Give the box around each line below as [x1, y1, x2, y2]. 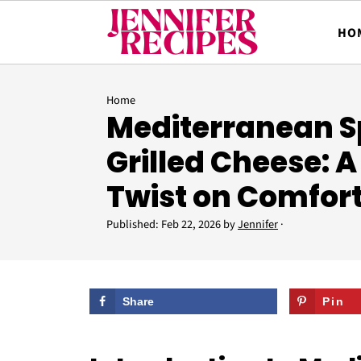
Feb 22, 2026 [161, 216, 221, 233]
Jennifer [238, 216, 278, 233]
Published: [106, 216, 161, 233]
